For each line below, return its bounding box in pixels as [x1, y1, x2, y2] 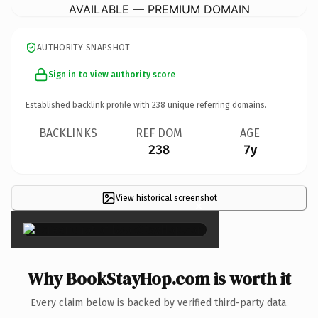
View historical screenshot [115, 192, 217, 203]
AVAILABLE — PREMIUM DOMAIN [68, 1, 250, 16]
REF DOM [136, 126, 182, 140]
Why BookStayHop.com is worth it [27, 266, 291, 290]
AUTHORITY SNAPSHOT [37, 42, 131, 53]
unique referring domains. [165, 99, 267, 110]
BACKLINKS [39, 126, 97, 140]
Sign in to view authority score [48, 69, 175, 79]
